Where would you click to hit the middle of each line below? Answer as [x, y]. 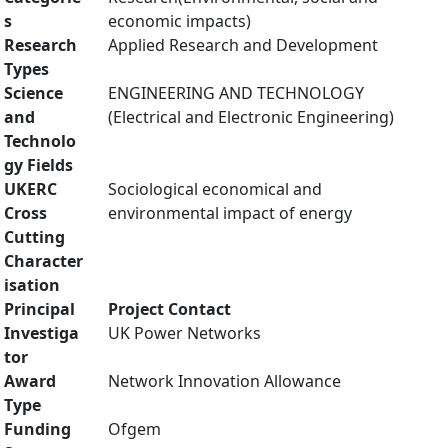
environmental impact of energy [230, 213]
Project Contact [169, 309]
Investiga [41, 333]
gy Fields [38, 165]
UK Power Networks [184, 333]
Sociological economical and [215, 189]
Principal [39, 309]
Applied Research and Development [243, 45]
